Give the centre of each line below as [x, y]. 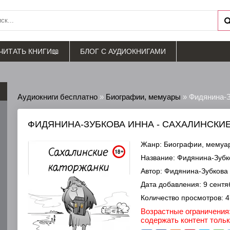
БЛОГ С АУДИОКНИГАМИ [123, 51]
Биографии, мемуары [143, 97]
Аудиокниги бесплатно [57, 97]
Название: [158, 158]
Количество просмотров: [182, 198]
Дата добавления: [171, 184]
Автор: [151, 171]
